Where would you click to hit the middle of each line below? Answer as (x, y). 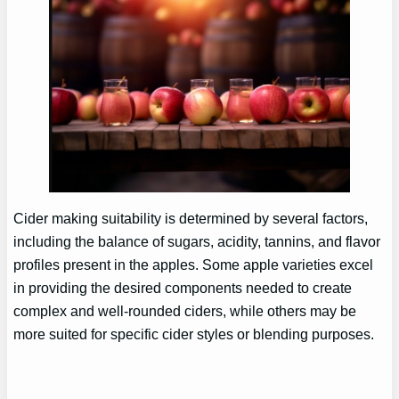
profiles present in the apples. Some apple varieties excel (194, 265)
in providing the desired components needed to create (183, 288)
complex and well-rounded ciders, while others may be (185, 311)
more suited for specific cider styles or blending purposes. (194, 334)
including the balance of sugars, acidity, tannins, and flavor (197, 242)
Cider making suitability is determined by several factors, (191, 219)
